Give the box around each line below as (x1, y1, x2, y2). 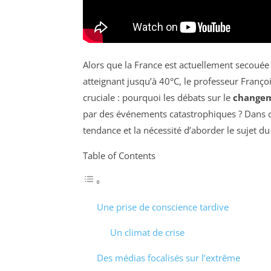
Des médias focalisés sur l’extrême (96, 251, 240, 264)
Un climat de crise (110, 226, 184, 238)
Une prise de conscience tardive (96, 200, 229, 213)
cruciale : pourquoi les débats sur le (83, 91, 233, 103)
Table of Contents (83, 149, 155, 162)
